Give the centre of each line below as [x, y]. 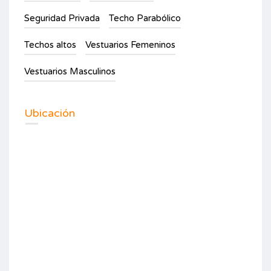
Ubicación [50, 113]
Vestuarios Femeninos [130, 45]
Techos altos [50, 45]
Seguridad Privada [62, 18]
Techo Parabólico [145, 18]
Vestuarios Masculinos [70, 71]
